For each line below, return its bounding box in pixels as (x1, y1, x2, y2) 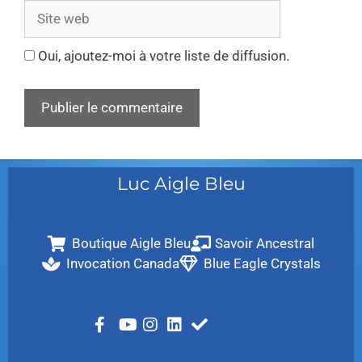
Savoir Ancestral (215, 235, 314, 251)
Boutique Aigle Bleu (72, 235, 191, 251)
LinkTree (216, 316, 267, 332)
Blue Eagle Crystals (203, 255, 321, 271)
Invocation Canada (65, 255, 179, 271)
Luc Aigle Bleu (116, 173, 246, 195)
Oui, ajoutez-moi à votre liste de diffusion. (35, 47, 289, 64)
